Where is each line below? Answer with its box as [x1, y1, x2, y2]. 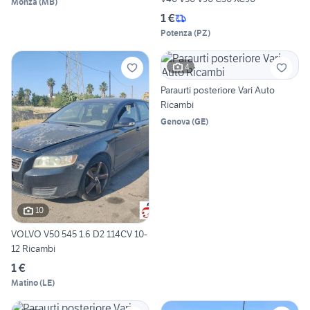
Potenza [161, 28, 192, 39]
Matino [11, 277, 38, 288]
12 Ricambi [11, 241, 55, 255]
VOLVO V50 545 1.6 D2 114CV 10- [11, 227, 147, 240]
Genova [161, 116, 190, 127]
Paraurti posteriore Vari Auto [161, 84, 275, 97]
